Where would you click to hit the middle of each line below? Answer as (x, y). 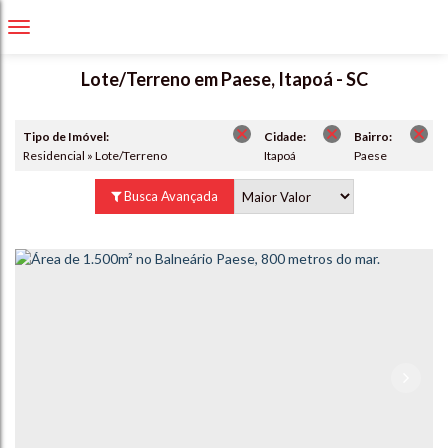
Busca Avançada (169, 196)
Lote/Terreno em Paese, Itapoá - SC (224, 79)
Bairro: (373, 136)
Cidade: (285, 136)
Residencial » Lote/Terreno (98, 155)
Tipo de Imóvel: (66, 136)
